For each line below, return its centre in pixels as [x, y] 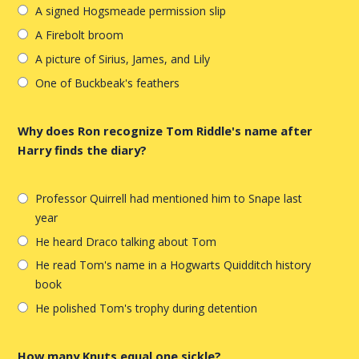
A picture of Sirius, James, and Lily [123, 59]
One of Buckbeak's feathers [108, 83]
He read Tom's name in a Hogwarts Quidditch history [173, 265]
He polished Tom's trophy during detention [147, 309]
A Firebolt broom [80, 35]
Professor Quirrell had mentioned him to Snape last [169, 199]
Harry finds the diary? [83, 150]
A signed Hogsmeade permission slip [131, 11]
